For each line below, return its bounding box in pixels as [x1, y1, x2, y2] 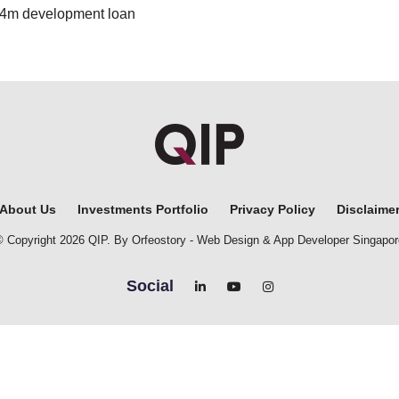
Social [126, 276, 174, 295]
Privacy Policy [230, 201, 315, 216]
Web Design [197, 232, 259, 247]
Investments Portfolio [77, 201, 208, 216]
